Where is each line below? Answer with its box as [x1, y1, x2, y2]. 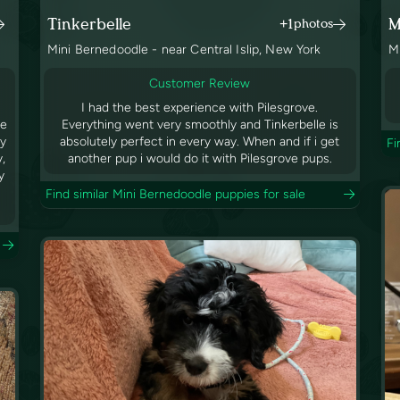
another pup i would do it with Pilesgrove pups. [67, 151, 332, 167]
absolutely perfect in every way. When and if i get [60, 134, 340, 150]
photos [293, 16, 333, 32]
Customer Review [149, 76, 251, 92]
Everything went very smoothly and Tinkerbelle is [61, 117, 338, 133]
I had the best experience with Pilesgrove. [81, 100, 319, 116]
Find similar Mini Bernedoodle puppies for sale [46, 187, 305, 203]
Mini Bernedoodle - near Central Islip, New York [47, 42, 321, 58]
